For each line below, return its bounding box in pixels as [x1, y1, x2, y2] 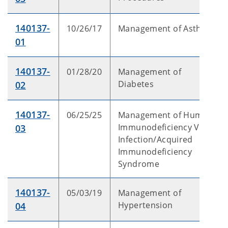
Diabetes [118, 78, 154, 90]
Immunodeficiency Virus [118, 122, 215, 133]
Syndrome [118, 158, 160, 169]
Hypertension [118, 199, 173, 211]
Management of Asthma [118, 23, 214, 34]
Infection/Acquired [118, 134, 193, 145]
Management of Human [118, 109, 213, 121]
